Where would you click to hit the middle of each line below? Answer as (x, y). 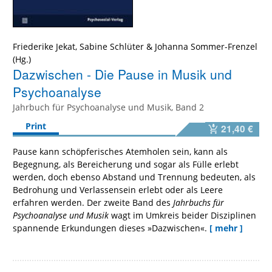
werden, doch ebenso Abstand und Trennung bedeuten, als (134, 177)
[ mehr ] (226, 228)
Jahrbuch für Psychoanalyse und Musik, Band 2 (108, 107)
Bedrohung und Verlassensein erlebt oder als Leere (118, 190)
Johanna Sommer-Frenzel (206, 47)
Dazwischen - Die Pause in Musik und (122, 74)
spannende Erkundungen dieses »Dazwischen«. (110, 228)
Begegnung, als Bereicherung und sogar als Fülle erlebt (126, 164)
